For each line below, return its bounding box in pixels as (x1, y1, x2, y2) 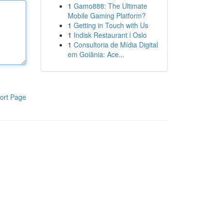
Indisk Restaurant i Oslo (73, 30, 147, 40)
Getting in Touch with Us (73, 20, 148, 30)
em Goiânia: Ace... (67, 49, 124, 59)
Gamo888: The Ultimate (73, 1, 147, 11)
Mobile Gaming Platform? (67, 11, 146, 20)
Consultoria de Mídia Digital (73, 40, 158, 49)
